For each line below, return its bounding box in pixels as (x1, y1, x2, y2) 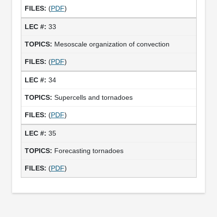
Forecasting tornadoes (54, 146, 124, 155)
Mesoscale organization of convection (54, 40, 170, 48)
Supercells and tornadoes (54, 93, 133, 101)
